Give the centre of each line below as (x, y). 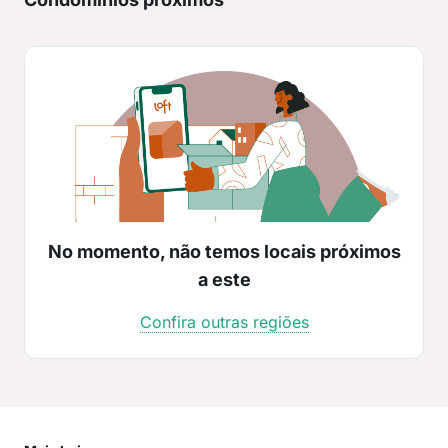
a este (224, 280)
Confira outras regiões (224, 322)
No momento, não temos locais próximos (224, 252)
